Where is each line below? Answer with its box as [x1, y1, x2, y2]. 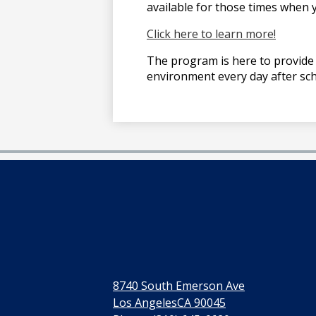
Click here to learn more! [147, 26, 276, 42]
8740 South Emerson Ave [113, 278, 245, 294]
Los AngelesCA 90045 [113, 295, 226, 311]
